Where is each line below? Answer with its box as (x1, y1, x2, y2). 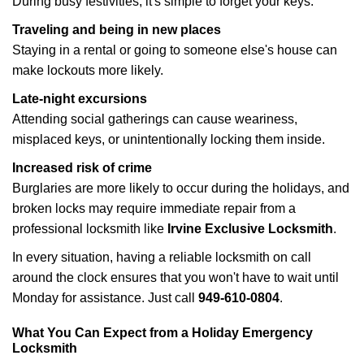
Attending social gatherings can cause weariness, (12, 112, 297, 126)
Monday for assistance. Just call (12, 291, 198, 305)
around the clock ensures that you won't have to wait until (12, 271, 339, 284)
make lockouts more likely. (12, 63, 163, 77)
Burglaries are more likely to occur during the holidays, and (12, 181, 349, 195)
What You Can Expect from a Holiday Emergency (12, 326, 313, 340)
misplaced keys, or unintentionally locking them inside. (12, 132, 325, 146)
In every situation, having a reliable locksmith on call (12, 250, 311, 264)
